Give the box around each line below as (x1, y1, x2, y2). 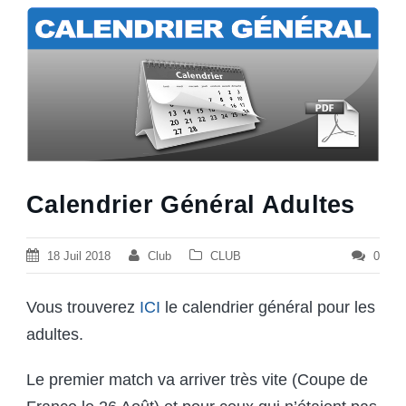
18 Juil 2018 (47, 248, 111, 263)
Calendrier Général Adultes (26, 190, 355, 218)
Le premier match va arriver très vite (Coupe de (26, 370, 368, 389)
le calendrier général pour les (160, 297, 375, 316)
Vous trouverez (26, 297, 140, 316)
